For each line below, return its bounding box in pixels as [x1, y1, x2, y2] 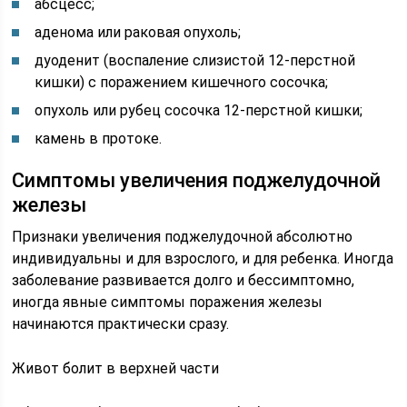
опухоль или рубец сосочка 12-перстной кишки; [35, 102, 363, 119]
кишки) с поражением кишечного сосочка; [35, 74, 329, 91]
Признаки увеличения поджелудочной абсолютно [12, 228, 353, 245]
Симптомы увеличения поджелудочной [12, 169, 382, 192]
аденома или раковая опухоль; [35, 24, 242, 41]
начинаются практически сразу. [12, 315, 230, 333]
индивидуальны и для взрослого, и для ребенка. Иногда [12, 250, 394, 267]
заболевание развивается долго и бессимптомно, [12, 272, 355, 289]
